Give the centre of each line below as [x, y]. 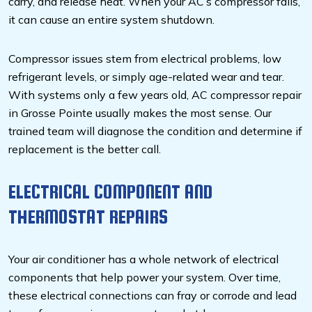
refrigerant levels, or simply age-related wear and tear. [146, 77]
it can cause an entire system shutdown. [111, 20]
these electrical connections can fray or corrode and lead [153, 296]
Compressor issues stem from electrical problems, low [145, 59]
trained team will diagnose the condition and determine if [155, 131]
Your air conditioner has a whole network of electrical [143, 259]
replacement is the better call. [86, 149]
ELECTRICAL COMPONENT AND [111, 192]
